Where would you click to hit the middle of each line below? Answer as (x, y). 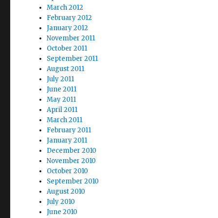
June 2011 (62, 89)
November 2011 (71, 38)
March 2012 (65, 7)
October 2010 (68, 171)
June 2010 (62, 212)
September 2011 (73, 58)
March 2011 (65, 120)
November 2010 (72, 161)
